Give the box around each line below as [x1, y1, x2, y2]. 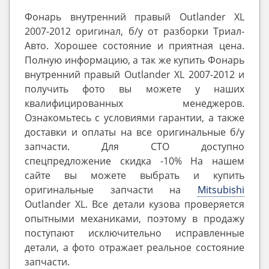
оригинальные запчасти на [25, 183, 198, 196]
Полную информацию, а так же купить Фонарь [25, 53, 244, 67]
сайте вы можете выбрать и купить [25, 169, 244, 182]
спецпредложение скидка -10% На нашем [25, 154, 244, 168]
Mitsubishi [198, 183, 244, 196]
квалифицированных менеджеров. [25, 97, 244, 110]
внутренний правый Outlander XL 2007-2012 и [25, 68, 244, 81]
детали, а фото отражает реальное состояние [25, 241, 244, 254]
